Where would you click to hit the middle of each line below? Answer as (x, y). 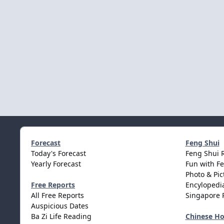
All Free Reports (57, 195)
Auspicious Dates (60, 206)
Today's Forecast (58, 153)
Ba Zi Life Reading (61, 216)
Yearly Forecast (56, 164)
